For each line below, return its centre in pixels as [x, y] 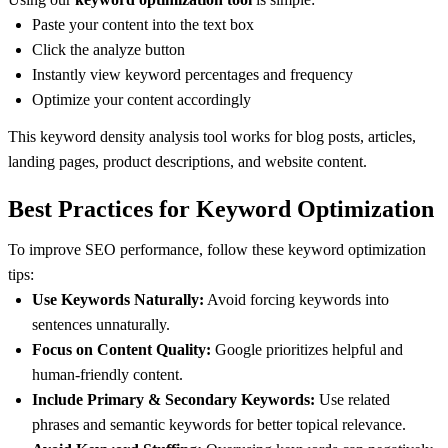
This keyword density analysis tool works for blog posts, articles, [212, 137]
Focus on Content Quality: [121, 350]
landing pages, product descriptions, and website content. [187, 162]
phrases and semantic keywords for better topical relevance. [219, 425]
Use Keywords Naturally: [118, 300]
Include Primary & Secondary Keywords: [173, 400]
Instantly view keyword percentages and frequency [194, 75]
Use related [352, 400]
